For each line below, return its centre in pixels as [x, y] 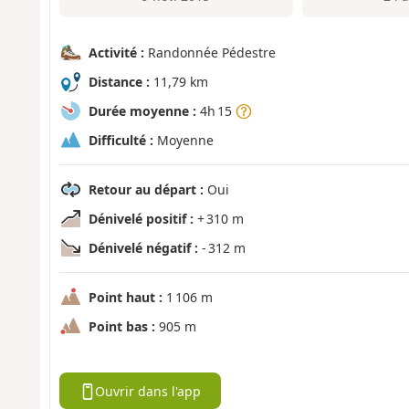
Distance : [119, 82]
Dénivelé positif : [141, 219]
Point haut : [125, 298]
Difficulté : [121, 141]
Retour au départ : [146, 190]
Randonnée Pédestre [210, 53]
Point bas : [121, 327]
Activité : [116, 53]
